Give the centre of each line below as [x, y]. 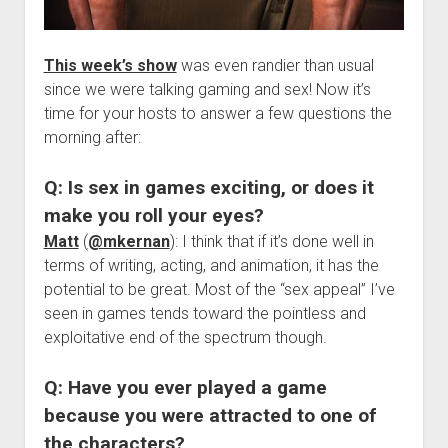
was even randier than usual [275, 66]
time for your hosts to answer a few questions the [217, 114]
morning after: [92, 138]
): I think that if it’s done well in [271, 242]
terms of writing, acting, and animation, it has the [211, 266]
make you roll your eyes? [153, 216]
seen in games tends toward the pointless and [204, 314]
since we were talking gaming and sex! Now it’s [207, 90]
